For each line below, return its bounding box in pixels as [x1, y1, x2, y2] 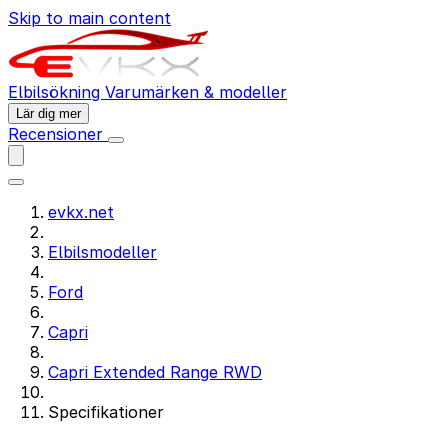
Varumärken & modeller [105, 82, 287, 102]
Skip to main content [8, 8, 171, 28]
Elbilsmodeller [48, 242, 157, 262]
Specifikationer [48, 402, 164, 422]
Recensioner [8, 124, 108, 144]
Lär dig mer [16, 106, 81, 121]
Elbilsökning [8, 82, 105, 102]
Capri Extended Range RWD [48, 362, 262, 382]
